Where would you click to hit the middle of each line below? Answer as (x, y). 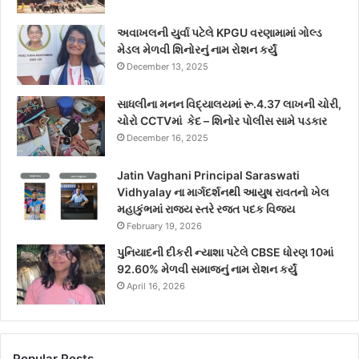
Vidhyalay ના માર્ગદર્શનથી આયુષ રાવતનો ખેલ (223, 192)
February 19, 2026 (164, 226)
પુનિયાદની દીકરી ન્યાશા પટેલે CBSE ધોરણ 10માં (225, 252)
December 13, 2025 (167, 67)
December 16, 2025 (167, 138)
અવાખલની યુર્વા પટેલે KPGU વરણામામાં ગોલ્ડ (220, 33)
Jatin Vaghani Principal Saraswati (208, 175)
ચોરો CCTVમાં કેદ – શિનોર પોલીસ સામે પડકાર (222, 121)
